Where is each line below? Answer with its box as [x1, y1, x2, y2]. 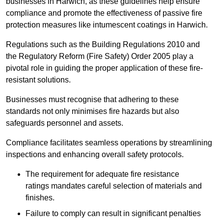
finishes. [26, 193, 55, 202]
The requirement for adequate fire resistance [26, 170, 179, 179]
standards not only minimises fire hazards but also [6, 107, 179, 116]
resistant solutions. [6, 76, 71, 84]
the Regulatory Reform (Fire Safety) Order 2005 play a [6, 52, 193, 61]
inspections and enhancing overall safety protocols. [6, 150, 184, 159]
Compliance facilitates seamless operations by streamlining [6, 138, 212, 147]
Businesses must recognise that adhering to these [6, 95, 179, 104]
